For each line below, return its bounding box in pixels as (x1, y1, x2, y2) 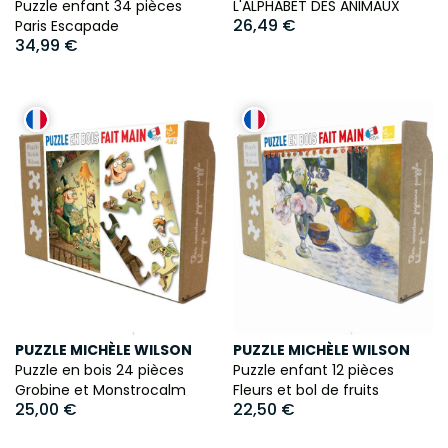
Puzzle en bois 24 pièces (15, 359, 184, 380)
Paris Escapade (15, 16, 119, 37)
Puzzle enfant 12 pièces (232, 359, 394, 380)
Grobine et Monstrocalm (15, 379, 186, 400)
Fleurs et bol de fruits (232, 379, 379, 400)
